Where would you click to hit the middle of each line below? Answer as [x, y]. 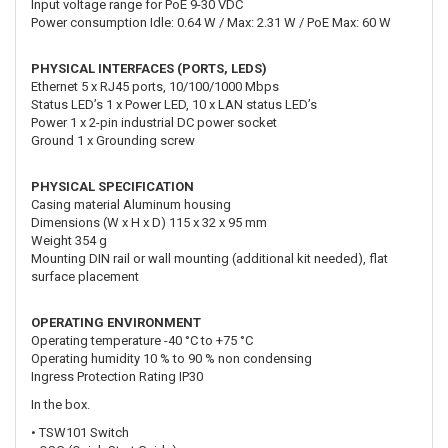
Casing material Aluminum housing [131, 204]
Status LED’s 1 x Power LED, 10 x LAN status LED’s [174, 104]
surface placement [85, 276]
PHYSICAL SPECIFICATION [112, 186]
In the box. [60, 404]
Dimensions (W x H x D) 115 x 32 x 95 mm [149, 222]
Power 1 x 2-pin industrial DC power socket [154, 122]
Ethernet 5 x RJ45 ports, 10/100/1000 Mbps [155, 86]
